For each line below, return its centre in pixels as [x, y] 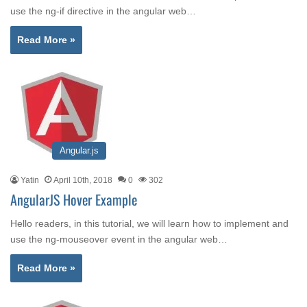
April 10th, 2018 [83, 180]
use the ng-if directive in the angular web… [103, 11]
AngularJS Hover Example [74, 199]
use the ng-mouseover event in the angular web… [119, 239]
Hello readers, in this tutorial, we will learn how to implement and [149, 223]
